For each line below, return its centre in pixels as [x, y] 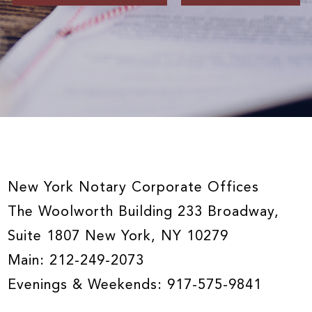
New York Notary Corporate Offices [134, 188]
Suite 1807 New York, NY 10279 [118, 237]
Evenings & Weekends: [88, 286]
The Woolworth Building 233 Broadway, [144, 212]
